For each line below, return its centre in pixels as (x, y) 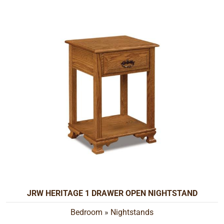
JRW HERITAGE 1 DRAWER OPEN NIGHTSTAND (112, 193)
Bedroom (86, 212)
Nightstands (132, 212)
